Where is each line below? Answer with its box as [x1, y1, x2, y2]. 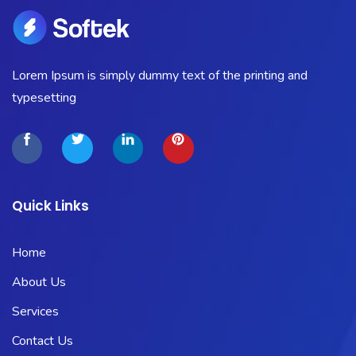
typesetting [12, 89, 76, 107]
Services [12, 302, 59, 320]
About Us [12, 273, 66, 291]
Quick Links [12, 195, 89, 215]
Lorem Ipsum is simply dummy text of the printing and [12, 67, 308, 85]
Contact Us [12, 331, 73, 350]
